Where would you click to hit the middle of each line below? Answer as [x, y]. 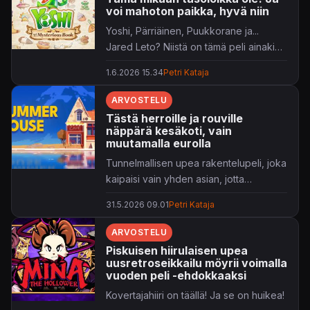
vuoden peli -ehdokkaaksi [176, 275]
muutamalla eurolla [158, 143]
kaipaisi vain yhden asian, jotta [175, 179]
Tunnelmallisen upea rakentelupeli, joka [196, 163]
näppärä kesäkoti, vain [169, 130]
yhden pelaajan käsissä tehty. [173, 62]
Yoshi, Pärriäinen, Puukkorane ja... [182, 30]
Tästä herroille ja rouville [174, 118]
